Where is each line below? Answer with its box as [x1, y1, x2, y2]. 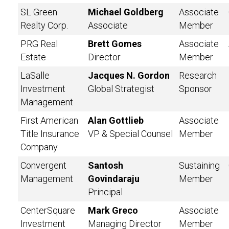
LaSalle [20, 70, 50, 81]
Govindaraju [88, 173, 140, 184]
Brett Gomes [88, 38, 142, 49]
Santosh [88, 160, 123, 171]
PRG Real [20, 38, 58, 49]
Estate [20, 52, 46, 62]
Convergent [20, 160, 66, 171]
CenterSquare [20, 205, 75, 216]
